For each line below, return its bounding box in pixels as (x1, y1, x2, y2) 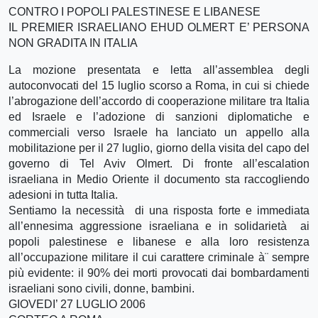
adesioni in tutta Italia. (9, 188, 118, 201)
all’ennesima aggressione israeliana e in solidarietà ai (9, 219, 309, 232)
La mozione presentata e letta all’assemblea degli (9, 63, 309, 76)
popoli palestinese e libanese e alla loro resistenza (9, 235, 309, 248)
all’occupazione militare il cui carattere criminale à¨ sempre (9, 251, 309, 263)
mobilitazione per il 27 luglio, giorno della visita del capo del (9, 141, 309, 154)
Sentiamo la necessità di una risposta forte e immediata (9, 204, 309, 216)
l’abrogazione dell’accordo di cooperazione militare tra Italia (9, 94, 309, 107)
